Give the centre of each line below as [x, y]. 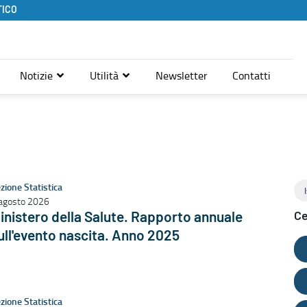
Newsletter [182, 75]
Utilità [106, 75]
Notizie [38, 75]
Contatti [251, 75]
